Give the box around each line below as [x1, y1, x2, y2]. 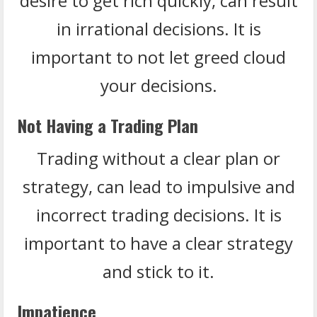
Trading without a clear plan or [37, 146, 280, 170]
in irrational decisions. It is [56, 16, 261, 40]
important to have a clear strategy [24, 231, 293, 255]
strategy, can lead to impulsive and [22, 174, 295, 198]
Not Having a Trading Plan [18, 112, 198, 138]
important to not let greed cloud [31, 45, 286, 69]
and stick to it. [103, 259, 214, 283]
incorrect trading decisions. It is [35, 202, 282, 226]
